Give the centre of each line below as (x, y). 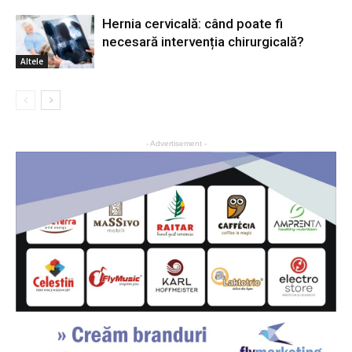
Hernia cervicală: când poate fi (192, 23)
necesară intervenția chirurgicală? (203, 41)
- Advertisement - (176, 143)
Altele (32, 62)
